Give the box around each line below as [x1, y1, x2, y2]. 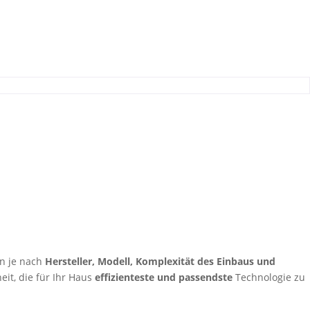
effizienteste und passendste [95, 270, 232, 284]
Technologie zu [232, 270, 305, 284]
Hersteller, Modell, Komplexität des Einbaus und [45, 254, 275, 268]
